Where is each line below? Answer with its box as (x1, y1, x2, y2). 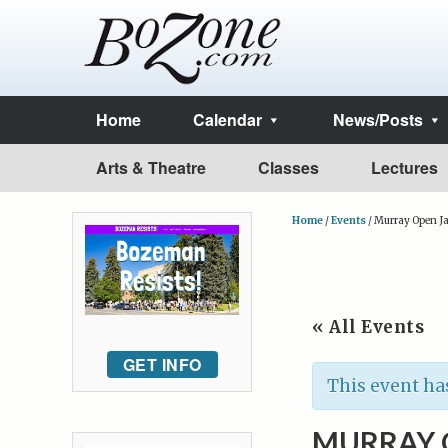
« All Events (312, 316, 424, 338)
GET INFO (122, 352, 202, 376)
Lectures (371, 156, 438, 179)
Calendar (193, 108, 262, 131)
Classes (258, 156, 319, 179)
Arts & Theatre (96, 156, 206, 179)
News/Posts (333, 108, 423, 131)
